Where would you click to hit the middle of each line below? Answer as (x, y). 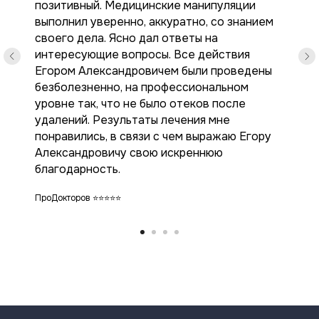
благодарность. (78, 169)
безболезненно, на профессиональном (142, 87)
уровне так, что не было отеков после (140, 104)
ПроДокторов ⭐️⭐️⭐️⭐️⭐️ (78, 198)
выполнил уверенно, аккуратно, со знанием (154, 22)
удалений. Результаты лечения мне (132, 120)
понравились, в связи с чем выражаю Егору (153, 136)
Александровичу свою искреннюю (129, 153)
